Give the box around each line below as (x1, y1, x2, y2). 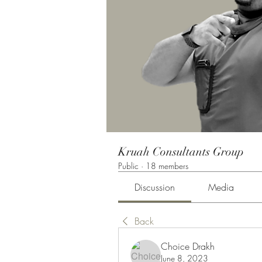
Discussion (135, 181, 175, 194)
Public (118, 160, 139, 171)
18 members (146, 160, 188, 171)
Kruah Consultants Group (118, 144, 244, 159)
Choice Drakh (161, 240, 215, 253)
